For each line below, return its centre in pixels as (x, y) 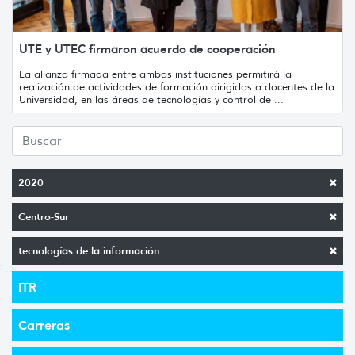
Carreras (44, 324)
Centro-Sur (44, 216)
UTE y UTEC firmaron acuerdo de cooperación (147, 48)
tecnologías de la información (89, 250)
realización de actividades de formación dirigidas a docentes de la (177, 86)
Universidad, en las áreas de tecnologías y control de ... (151, 99)
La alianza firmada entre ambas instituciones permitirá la (155, 74)
